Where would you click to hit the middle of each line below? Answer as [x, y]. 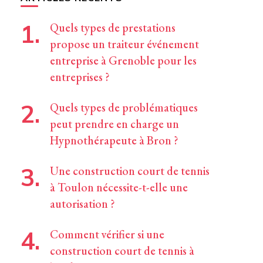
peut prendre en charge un [114, 124]
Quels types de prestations [112, 28]
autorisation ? [82, 204]
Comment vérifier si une [107, 234]
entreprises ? [80, 77]
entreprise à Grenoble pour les [123, 60]
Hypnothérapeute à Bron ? [114, 140]
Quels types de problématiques [124, 107]
